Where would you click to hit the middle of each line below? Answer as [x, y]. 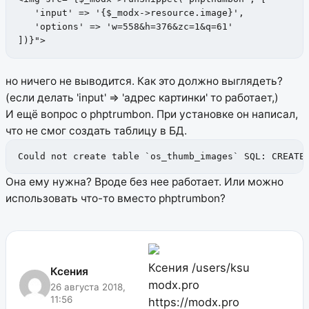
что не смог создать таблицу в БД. [96, 130]
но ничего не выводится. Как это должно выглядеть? [144, 81]
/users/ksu [220, 268]
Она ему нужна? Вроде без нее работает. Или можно [144, 182]
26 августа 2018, [88, 287]
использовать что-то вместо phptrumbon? [116, 199]
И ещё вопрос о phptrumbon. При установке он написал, [152, 114]
